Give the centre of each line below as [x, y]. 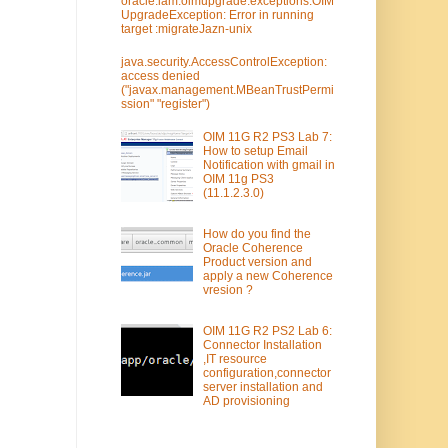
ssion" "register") [165, 104]
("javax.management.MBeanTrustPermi [227, 90]
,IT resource [234, 358]
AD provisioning [246, 400]
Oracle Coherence [252, 247]
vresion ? [227, 289]
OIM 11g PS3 [238, 179]
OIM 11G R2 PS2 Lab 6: [267, 330]
